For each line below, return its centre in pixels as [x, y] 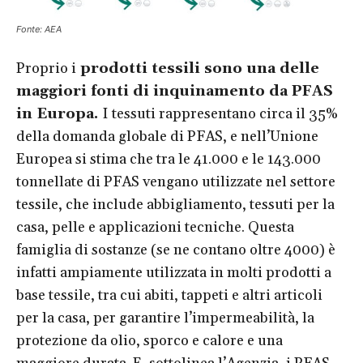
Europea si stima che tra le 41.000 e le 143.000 [169, 160]
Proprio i [46, 69]
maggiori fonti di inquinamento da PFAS [175, 92]
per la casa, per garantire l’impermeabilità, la [165, 318]
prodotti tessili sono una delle [198, 69]
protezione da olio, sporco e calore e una [149, 341]
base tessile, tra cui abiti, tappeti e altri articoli [169, 296]
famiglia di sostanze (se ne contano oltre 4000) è [176, 250]
